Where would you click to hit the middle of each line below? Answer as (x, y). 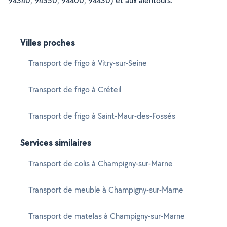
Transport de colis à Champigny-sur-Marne (101, 163)
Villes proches (48, 42)
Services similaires (56, 143)
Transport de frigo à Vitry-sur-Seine (88, 63)
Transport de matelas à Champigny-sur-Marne (107, 216)
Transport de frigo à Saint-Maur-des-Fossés (102, 116)
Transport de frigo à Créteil (75, 89)
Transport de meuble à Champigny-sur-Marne (106, 190)
